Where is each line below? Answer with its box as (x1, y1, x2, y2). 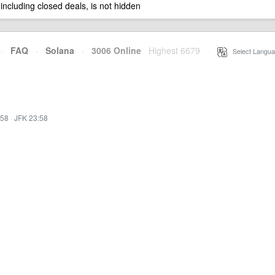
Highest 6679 (149, 44, 200, 56)
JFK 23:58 (14, 112, 48, 123)
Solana (45, 44, 74, 56)
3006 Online (84, 44, 141, 56)
